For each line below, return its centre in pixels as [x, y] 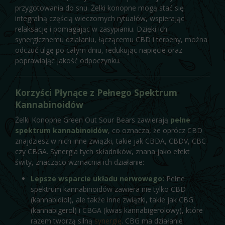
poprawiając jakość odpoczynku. [68, 60]
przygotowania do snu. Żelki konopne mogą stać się [99, 8]
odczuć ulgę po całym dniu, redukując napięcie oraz [99, 50]
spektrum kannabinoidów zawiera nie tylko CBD [108, 189]
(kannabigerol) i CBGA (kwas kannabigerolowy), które [117, 210]
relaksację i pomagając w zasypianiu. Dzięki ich [91, 29]
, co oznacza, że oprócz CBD [155, 130]
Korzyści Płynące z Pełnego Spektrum [96, 92]
